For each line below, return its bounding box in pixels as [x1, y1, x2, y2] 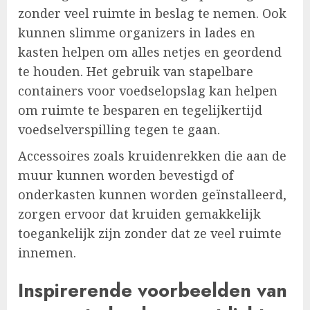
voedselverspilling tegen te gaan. [18, 121, 220, 138]
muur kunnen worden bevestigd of [18, 167, 233, 184]
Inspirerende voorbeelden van [18, 276, 287, 304]
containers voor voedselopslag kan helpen [18, 82, 277, 100]
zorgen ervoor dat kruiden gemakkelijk [18, 206, 261, 223]
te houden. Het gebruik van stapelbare [18, 63, 253, 80]
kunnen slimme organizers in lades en [18, 24, 255, 42]
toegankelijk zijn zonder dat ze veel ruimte [18, 225, 282, 242]
